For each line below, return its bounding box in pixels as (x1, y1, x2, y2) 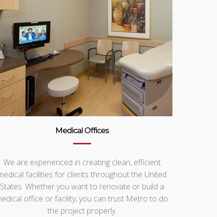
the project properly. (47, 205, 117, 216)
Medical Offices (55, 125, 109, 135)
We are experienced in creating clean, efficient (3, 156, 161, 168)
